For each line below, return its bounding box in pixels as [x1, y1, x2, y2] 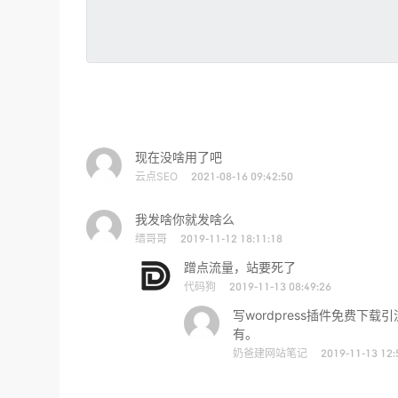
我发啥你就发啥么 [135, 211, 235, 227]
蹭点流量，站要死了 [184, 259, 296, 275]
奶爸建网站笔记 [233, 346, 307, 360]
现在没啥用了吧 [135, 149, 222, 164]
